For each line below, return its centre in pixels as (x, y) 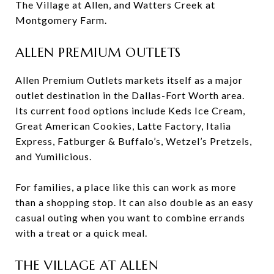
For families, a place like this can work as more (126, 187)
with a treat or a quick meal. (81, 232)
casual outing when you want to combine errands (130, 217)
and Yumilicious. (54, 156)
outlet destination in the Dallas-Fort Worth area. (130, 95)
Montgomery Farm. (61, 20)
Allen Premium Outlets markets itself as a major (129, 80)
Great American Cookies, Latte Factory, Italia (123, 125)
